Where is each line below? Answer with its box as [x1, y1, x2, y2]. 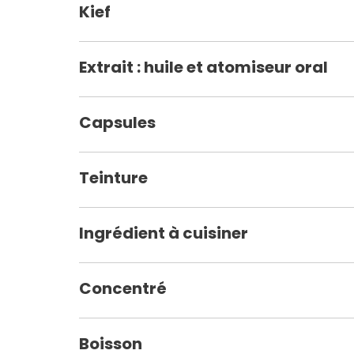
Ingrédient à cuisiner [79, 221, 248, 244]
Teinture [79, 166, 148, 189]
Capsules [79, 111, 156, 134]
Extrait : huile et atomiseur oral [79, 55, 328, 78]
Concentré [79, 277, 167, 299]
